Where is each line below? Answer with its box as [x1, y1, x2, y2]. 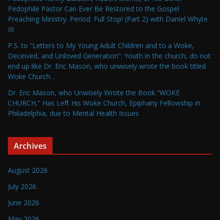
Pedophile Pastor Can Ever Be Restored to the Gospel [8, 3, 179, 13]
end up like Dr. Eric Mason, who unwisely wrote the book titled [8, 61, 206, 71]
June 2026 [8, 197, 39, 207]
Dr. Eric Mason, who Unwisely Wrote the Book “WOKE [8, 87, 180, 97]
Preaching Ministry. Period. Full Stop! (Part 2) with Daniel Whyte [8, 14, 208, 24]
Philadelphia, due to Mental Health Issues [8, 108, 139, 118]
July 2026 [8, 181, 36, 191]
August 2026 [8, 165, 48, 175]
